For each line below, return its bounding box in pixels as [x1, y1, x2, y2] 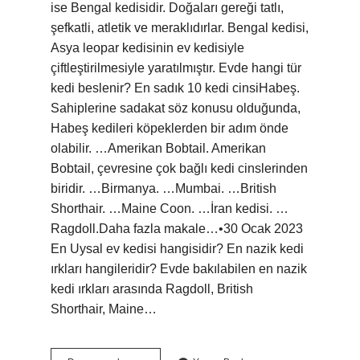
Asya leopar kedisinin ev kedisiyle [51, 41, 244, 55]
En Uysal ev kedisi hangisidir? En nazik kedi [51, 242, 304, 256]
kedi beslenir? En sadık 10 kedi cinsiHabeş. [51, 81, 300, 95]
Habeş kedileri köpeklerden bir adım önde [51, 121, 288, 135]
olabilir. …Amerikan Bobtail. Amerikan [51, 141, 266, 155]
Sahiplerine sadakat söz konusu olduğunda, [51, 101, 301, 115]
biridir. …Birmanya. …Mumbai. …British [51, 182, 276, 195]
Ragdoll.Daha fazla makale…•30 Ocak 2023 [51, 222, 303, 235]
